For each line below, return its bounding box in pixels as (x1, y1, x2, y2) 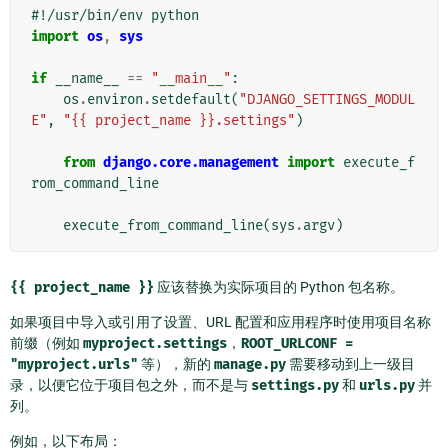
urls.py (359, 376, 415, 394)
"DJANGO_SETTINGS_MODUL (239, 90, 415, 108)
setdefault (151, 90, 231, 108)
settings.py (251, 376, 339, 394)
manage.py (214, 355, 286, 373)
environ (87, 90, 143, 108)
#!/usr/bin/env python (31, 6, 199, 24)
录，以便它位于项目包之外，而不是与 (10, 376, 251, 393)
